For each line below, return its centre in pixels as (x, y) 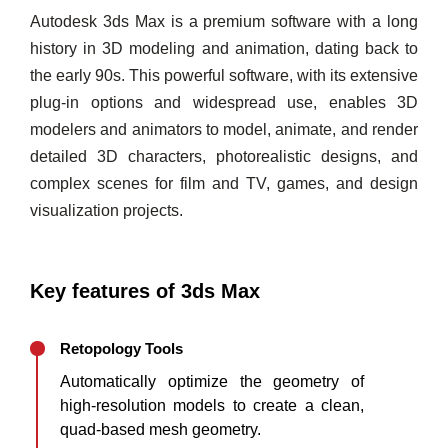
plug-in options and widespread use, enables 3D (224, 102)
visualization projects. (106, 210)
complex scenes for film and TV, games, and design (224, 183)
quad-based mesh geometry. (160, 429)
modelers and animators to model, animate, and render (224, 129)
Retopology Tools (121, 348)
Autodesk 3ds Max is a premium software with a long (224, 21)
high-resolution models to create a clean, (212, 405)
